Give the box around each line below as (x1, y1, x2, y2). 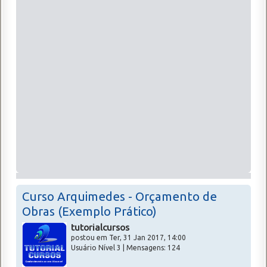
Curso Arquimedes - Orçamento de (22, 189, 217, 203)
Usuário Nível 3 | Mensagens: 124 (71, 244, 180, 252)
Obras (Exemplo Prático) (22, 204, 157, 218)
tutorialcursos (71, 222, 129, 233)
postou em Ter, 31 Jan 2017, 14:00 (71, 234, 186, 242)
